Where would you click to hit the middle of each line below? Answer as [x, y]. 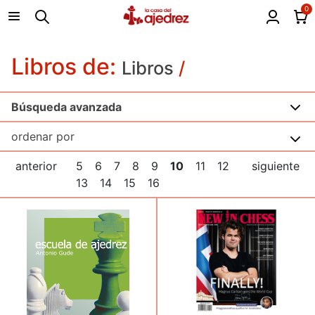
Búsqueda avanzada [66, 107]
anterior [36, 166]
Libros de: [66, 67]
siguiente [276, 166]
